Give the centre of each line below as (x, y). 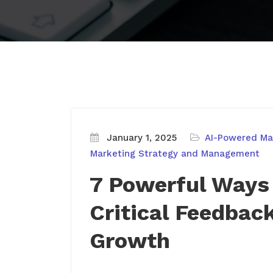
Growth (130, 241)
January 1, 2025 (142, 138)
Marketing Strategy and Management (175, 154)
